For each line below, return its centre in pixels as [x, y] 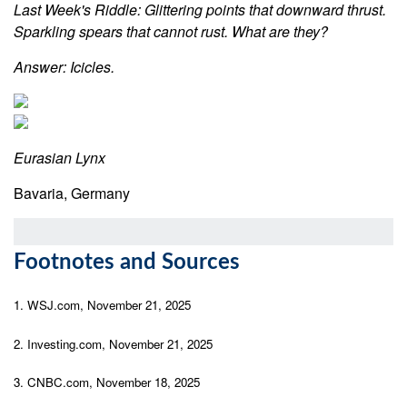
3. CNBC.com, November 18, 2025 [107, 382]
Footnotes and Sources [127, 263]
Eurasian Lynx [60, 158]
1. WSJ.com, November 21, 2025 [102, 305]
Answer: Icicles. [64, 67]
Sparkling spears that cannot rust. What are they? [171, 31]
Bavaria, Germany [72, 193]
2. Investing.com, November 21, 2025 [113, 343]
